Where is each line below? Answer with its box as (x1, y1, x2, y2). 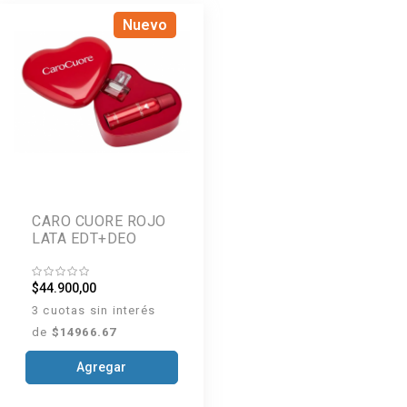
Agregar (76, 360, 127, 375)
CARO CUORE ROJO (32, 212, 166, 230)
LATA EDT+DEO (32, 229, 136, 247)
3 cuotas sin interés (32, 303, 155, 317)
